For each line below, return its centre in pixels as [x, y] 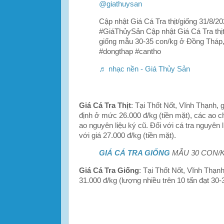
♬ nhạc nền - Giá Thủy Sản [144, 69]
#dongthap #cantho [130, 51]
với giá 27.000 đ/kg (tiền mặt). [127, 136]
